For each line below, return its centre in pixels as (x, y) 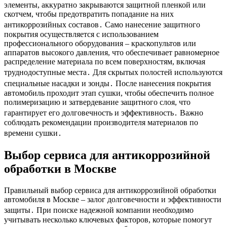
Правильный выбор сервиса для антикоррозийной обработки (110, 190)
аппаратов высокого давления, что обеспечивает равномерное (112, 53)
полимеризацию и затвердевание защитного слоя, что (97, 102)
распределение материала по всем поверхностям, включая (105, 62)
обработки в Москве (60, 169)
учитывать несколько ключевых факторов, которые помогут (108, 219)
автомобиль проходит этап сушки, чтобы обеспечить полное (109, 93)
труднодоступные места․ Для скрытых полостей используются (113, 72)
